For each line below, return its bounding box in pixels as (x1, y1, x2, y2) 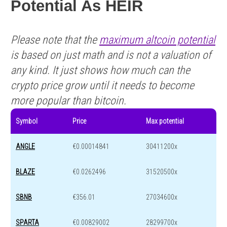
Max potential (146, 117, 184, 126)
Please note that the (11, 33, 99, 47)
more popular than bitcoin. (11, 94, 126, 107)
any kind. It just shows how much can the (11, 64, 190, 77)
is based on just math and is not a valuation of (11, 49, 211, 62)
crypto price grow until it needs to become (11, 79, 194, 92)
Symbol (16, 117, 37, 126)
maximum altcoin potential (99, 33, 215, 47)
